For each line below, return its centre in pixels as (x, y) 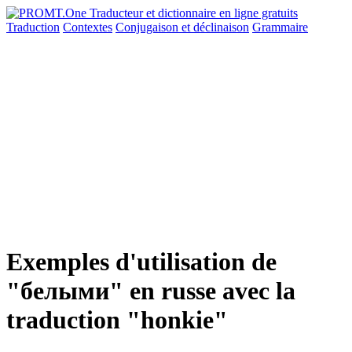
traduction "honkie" (117, 320)
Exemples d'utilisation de (141, 262)
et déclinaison (215, 27)
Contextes (88, 27)
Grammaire (280, 27)
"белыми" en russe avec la (151, 291)
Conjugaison (148, 27)
